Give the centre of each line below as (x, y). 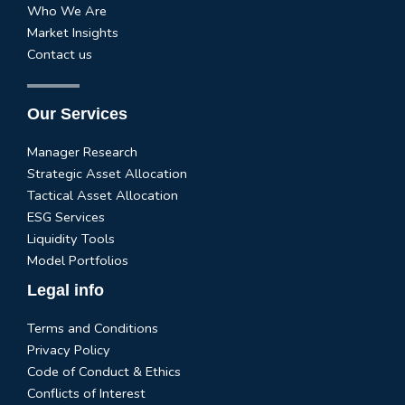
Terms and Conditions (93, 328)
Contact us (60, 55)
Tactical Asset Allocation (103, 195)
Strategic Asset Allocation (107, 173)
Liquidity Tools (71, 238)
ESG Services (66, 217)
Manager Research (82, 151)
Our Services (77, 113)
